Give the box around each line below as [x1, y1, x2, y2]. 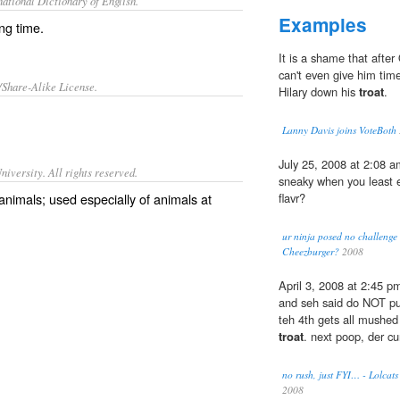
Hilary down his [279, 83, 359, 101]
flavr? [279, 189, 305, 207]
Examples [279, 12, 367, 38]
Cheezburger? [282, 245, 339, 259]
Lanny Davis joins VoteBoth [282, 123, 396, 137]
